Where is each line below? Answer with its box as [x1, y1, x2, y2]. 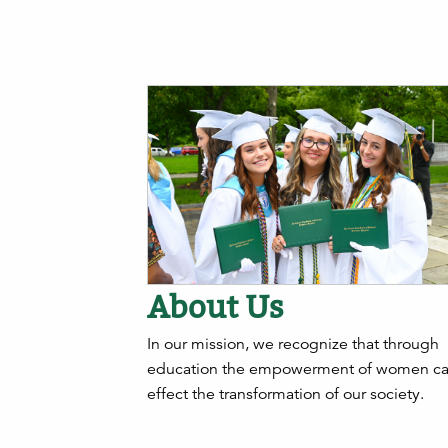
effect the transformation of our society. [147, 384, 424, 405]
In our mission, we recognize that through [147, 334, 439, 355]
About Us [147, 288, 284, 326]
